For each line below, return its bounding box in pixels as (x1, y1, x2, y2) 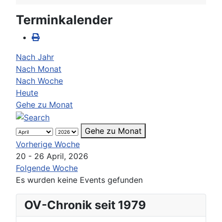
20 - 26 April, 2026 (16, 151, 88, 161)
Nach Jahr (16, 52, 54, 62)
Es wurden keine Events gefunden (16, 174, 143, 185)
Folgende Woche (16, 163, 78, 173)
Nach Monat (16, 63, 61, 74)
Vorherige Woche (16, 139, 80, 149)
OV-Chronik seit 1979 (24, 197, 146, 212)
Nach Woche (16, 75, 63, 86)
